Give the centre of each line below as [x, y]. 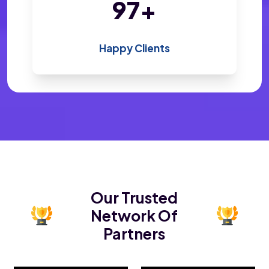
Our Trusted [134, 198]
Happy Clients [134, 48]
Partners [134, 234]
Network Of [134, 216]
